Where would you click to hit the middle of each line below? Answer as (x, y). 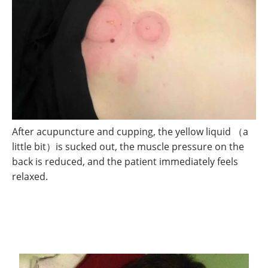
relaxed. (30, 176)
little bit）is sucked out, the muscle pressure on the (128, 147)
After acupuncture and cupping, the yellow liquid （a (130, 132)
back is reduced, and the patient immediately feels (125, 162)
